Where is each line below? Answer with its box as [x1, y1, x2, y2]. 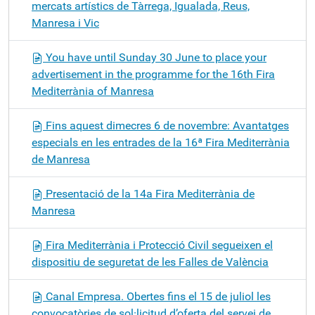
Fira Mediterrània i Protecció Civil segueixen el [43, 238, 273, 252]
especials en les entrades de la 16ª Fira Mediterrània [32, 136, 290, 149]
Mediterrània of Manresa [32, 84, 154, 98]
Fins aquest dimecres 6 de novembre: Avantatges [43, 119, 289, 132]
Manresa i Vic [32, 16, 99, 30]
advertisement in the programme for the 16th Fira [32, 67, 275, 81]
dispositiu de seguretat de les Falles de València [32, 255, 269, 269]
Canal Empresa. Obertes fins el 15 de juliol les [43, 290, 271, 303]
